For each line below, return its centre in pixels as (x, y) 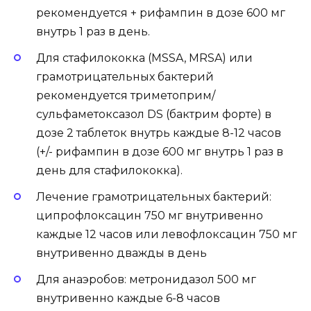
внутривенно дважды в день (121, 253)
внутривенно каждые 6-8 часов (128, 299)
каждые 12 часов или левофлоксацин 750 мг (167, 234)
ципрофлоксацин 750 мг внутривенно (150, 215)
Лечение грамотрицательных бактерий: (154, 196)
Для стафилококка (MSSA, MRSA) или (144, 58)
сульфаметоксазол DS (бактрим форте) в (154, 114)
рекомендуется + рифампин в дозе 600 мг (161, 12)
